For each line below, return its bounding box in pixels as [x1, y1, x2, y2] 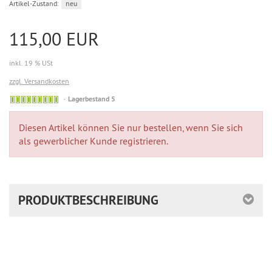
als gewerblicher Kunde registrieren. [19, 134, 168, 147]
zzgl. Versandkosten [9, 76, 69, 86]
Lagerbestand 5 [68, 93, 115, 104]
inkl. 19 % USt [9, 58, 53, 67]
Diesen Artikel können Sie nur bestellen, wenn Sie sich [19, 121, 243, 134]
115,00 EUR [9, 27, 99, 50]
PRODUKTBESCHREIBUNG [18, 191, 158, 208]
